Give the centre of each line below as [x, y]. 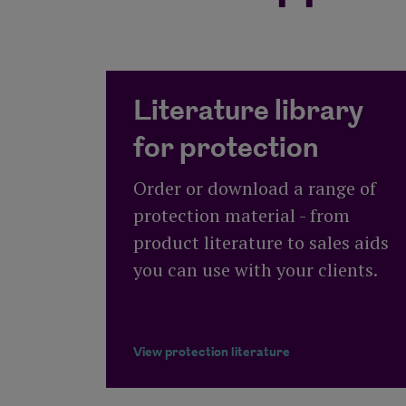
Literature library [248, 112]
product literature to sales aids [261, 243]
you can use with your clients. [256, 270]
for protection [226, 149]
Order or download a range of [255, 188]
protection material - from [242, 216]
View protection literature [212, 353]
